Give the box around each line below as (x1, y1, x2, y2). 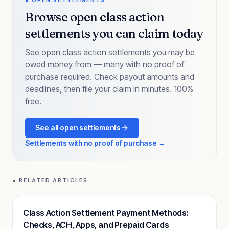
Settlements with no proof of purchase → (25, 139, 166, 147)
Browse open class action (25, 10, 165, 25)
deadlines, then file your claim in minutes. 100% (25, 84, 193, 94)
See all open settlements (35, 123, 121, 132)
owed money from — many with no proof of (25, 59, 184, 70)
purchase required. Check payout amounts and (25, 72, 194, 82)
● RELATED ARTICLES (12, 177, 88, 184)
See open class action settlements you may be (25, 47, 195, 57)
